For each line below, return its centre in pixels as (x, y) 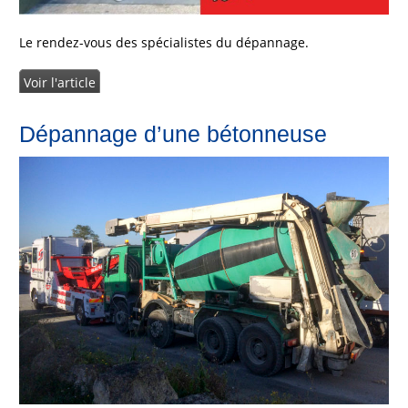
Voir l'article (59, 83)
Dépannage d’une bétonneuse (173, 134)
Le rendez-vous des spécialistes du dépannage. (163, 43)
